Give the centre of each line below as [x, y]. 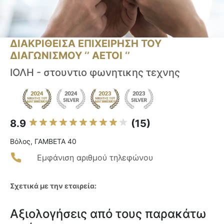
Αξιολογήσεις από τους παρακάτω [108, 214]
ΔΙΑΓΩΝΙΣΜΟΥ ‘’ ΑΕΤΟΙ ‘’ [70, 56]
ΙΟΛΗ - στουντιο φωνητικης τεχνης [95, 73]
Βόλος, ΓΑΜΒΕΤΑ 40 [43, 141]
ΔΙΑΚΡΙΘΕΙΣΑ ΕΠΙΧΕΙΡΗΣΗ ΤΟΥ [86, 44]
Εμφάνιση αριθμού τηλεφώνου [95, 158]
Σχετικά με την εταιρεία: [53, 186]
